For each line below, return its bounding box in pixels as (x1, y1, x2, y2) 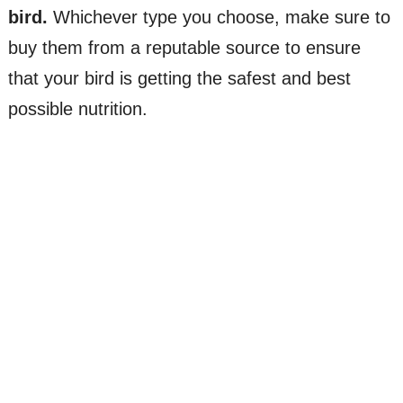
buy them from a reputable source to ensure (7, 38, 361, 58)
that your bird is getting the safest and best (7, 68, 351, 89)
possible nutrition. (7, 99, 148, 120)
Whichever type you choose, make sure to (47, 7, 390, 28)
